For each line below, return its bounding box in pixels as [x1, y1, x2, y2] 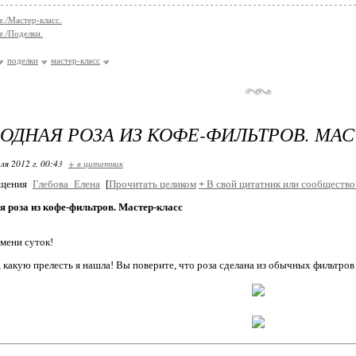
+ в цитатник [68, 157, 123, 169]
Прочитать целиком [109, 178, 196, 190]
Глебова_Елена [33, 178, 100, 190]
